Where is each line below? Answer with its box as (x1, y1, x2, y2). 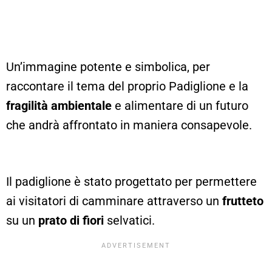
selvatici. (104, 212, 155, 228)
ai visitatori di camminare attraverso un (6, 193, 222, 208)
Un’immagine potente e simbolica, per (6, 59, 210, 74)
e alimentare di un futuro (112, 98, 248, 113)
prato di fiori (38, 212, 104, 228)
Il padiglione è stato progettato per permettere (6, 174, 257, 189)
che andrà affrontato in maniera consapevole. (6, 117, 252, 132)
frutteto (222, 193, 263, 208)
